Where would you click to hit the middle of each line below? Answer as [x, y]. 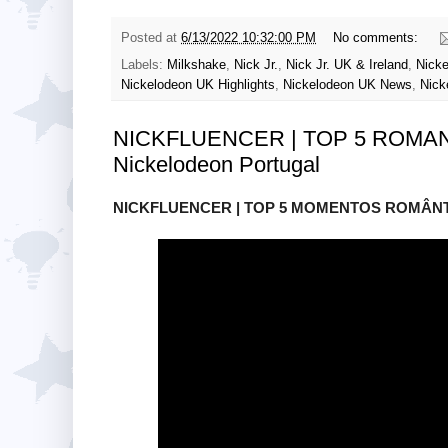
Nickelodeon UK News [347, 84]
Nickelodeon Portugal [216, 164]
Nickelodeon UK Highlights [198, 84]
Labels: [144, 64]
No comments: [377, 37]
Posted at [151, 37]
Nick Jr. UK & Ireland [347, 64]
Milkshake [196, 64]
